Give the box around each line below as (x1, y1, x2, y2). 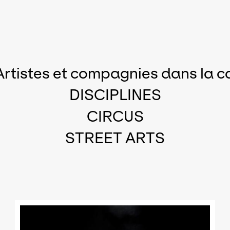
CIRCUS (86, 108, 144, 125)
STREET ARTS (65, 129, 165, 147)
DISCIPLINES (69, 86, 161, 104)
